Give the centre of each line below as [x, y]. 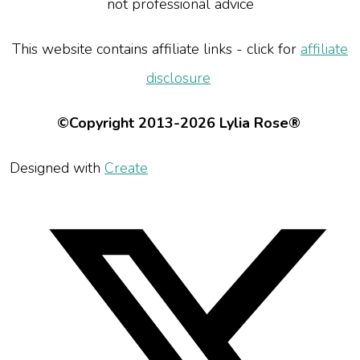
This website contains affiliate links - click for [156, 49]
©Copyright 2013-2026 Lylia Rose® [178, 123]
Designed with [57, 168]
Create [126, 168]
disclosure [178, 78]
